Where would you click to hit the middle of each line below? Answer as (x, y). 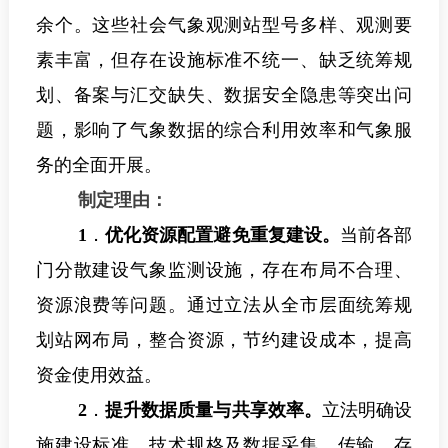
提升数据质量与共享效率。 (213, 410)
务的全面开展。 (98, 165)
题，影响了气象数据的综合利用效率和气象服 (224, 130)
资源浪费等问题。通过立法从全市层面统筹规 (224, 305)
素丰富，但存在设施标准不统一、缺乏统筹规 (224, 60)
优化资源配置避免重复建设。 (222, 235)
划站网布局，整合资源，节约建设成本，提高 (224, 340)
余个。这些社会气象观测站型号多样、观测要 (224, 25)
